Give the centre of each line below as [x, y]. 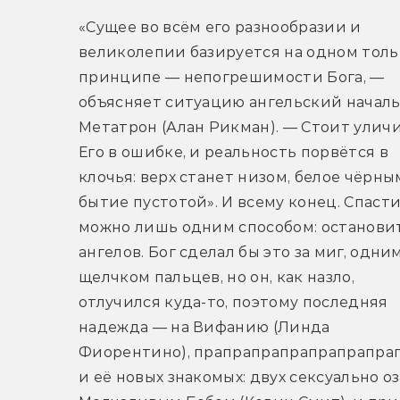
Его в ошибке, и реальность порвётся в [233, 152]
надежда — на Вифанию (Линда [204, 327]
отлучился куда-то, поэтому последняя [233, 302]
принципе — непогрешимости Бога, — [232, 77]
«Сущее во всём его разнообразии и [220, 27]
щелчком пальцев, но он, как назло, [217, 277]
